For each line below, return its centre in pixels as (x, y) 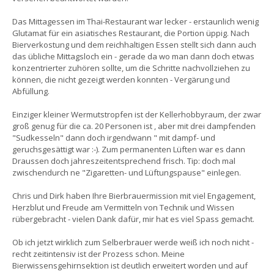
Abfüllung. (31, 91)
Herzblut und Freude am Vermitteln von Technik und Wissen (123, 207)
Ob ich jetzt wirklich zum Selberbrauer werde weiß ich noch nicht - (133, 242)
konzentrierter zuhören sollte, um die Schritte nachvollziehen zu (131, 68)
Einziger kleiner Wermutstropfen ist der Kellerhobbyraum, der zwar (137, 114)
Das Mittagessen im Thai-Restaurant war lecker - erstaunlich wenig (135, 21)
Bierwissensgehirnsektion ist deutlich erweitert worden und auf (130, 265)
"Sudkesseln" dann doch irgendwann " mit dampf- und (114, 137)
